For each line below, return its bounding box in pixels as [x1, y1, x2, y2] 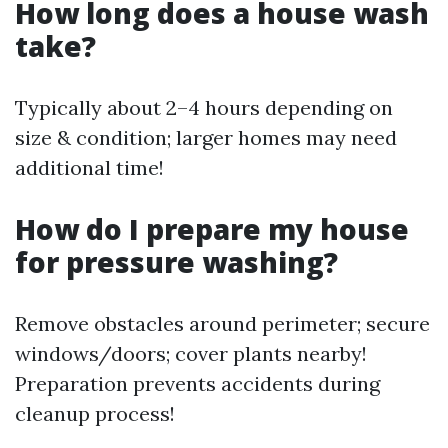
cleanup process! [15, 401, 175, 426]
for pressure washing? [15, 243, 338, 281]
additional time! [15, 155, 164, 180]
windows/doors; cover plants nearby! [15, 341, 367, 366]
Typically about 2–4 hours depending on [15, 95, 393, 120]
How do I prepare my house [15, 210, 409, 248]
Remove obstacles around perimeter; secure [15, 311, 430, 336]
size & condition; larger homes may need [15, 125, 397, 150]
